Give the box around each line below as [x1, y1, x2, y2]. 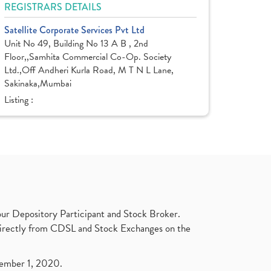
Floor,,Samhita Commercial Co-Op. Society [4, 50, 171, 64]
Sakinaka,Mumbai [4, 76, 71, 91]
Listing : [4, 93, 36, 107]
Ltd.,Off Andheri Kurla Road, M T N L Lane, [4, 63, 174, 77]
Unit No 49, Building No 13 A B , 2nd [4, 36, 148, 51]
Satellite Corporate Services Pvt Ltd [4, 23, 145, 37]
